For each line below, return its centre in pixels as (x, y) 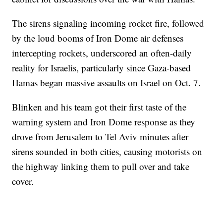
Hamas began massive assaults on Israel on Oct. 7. (107, 82)
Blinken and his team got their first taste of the (99, 107)
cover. (23, 181)
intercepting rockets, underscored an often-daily (102, 53)
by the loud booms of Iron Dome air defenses (98, 38)
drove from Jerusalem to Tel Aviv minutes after (100, 136)
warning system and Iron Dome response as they (104, 121)
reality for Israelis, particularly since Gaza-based (102, 67)
